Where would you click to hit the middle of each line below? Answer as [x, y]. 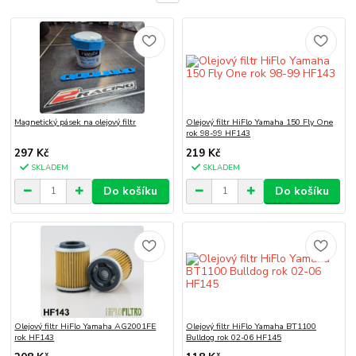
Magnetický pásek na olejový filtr [75, 122]
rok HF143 [35, 338]
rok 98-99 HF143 [219, 133]
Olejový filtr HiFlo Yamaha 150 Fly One [260, 122]
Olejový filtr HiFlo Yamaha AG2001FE [85, 327]
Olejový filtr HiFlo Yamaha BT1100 [252, 327]
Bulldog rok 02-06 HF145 [234, 338]
